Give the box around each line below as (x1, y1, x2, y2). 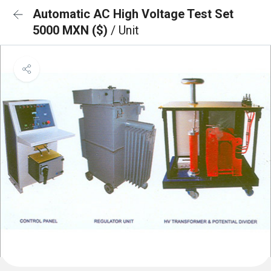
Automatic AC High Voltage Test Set (33, 7, 233, 21)
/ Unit (111, 23, 139, 38)
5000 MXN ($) (33, 23, 111, 38)
